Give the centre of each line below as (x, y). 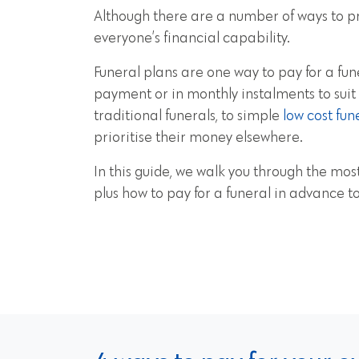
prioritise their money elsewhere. (198, 138)
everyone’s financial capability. (192, 38)
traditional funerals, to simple (188, 116)
